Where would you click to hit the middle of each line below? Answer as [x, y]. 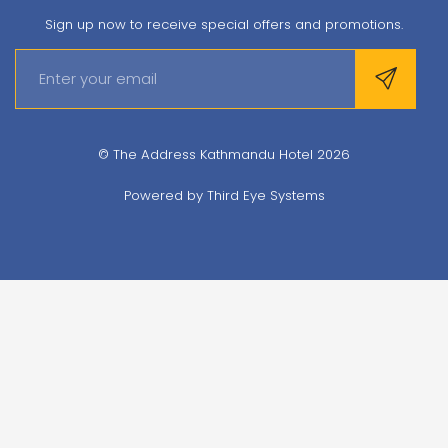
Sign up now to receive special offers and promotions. [224, 24]
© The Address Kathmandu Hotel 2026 [224, 154]
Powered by [165, 195]
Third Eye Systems [265, 195]
